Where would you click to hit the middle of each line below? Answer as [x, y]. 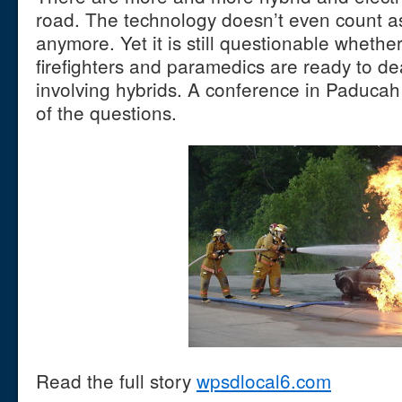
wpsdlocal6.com [264, 380]
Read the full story [116, 380]
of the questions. [106, 112]
